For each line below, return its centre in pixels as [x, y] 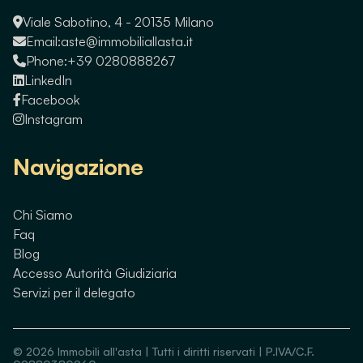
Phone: [47, 60]
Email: [43, 41]
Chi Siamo [43, 214]
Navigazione [78, 166]
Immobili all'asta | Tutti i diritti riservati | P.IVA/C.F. [184, 351]
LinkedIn [48, 80]
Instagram [53, 119]
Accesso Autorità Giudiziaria [95, 273]
